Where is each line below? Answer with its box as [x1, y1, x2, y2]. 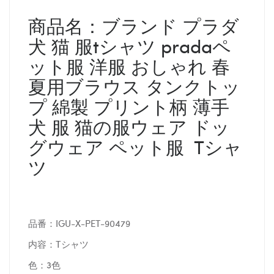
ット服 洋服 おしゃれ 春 [28, 53, 230, 80]
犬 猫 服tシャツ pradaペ [28, 33, 231, 59]
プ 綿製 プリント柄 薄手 [28, 94, 229, 120]
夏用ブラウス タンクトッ [28, 73, 240, 100]
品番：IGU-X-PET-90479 [28, 217, 130, 231]
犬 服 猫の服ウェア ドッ [28, 114, 230, 140]
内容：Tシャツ [28, 237, 89, 251]
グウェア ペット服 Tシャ [28, 134, 242, 160]
